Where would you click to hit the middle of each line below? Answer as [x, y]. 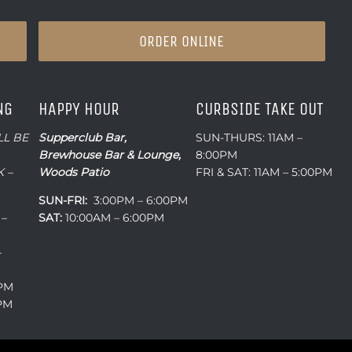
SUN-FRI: [63, 200]
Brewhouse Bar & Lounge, [110, 154]
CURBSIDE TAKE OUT [259, 109]
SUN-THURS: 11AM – [249, 137]
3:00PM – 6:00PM [138, 200]
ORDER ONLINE [182, 41]
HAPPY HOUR [79, 109]
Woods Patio [74, 172]
